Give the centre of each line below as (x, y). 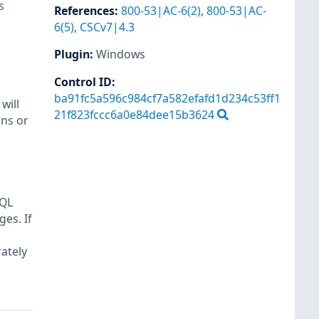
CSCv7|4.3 (107, 27)
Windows (121, 54)
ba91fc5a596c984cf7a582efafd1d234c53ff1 (167, 98)
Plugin (72, 54)
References (84, 11)
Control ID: (85, 82)
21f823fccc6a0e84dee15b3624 (134, 114)
